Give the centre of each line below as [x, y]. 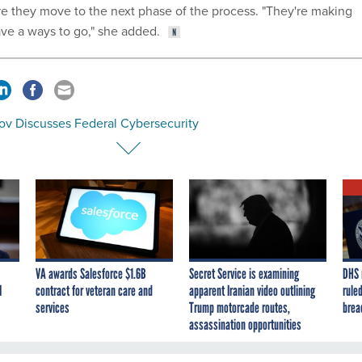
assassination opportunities [245, 325]
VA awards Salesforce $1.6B [91, 274]
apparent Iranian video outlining [252, 291]
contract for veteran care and [94, 291]
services [53, 308]
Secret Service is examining [244, 274]
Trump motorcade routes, [240, 308]
